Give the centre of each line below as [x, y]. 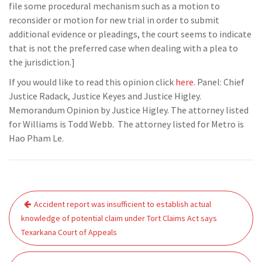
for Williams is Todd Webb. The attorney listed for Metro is [126, 124]
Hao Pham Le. [36, 138]
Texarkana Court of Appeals [69, 232]
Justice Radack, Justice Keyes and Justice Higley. [105, 96]
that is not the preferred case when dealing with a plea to [123, 48]
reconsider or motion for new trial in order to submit [114, 20]
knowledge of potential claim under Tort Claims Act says [119, 218]
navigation [44, 216]
